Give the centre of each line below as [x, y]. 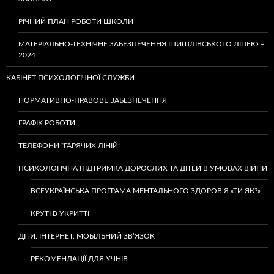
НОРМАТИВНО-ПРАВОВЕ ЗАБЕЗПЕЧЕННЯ [93, 101]
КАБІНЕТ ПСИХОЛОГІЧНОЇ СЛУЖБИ [70, 78]
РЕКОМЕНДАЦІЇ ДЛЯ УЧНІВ [79, 259]
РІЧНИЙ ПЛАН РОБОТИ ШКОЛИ [76, 22]
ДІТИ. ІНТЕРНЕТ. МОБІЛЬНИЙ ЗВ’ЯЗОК [87, 236]
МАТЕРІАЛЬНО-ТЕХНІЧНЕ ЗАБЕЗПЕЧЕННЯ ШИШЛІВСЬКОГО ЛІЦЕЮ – [142, 44]
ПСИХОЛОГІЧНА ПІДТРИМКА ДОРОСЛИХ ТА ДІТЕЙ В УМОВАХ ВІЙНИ [143, 168]
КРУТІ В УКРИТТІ [60, 214]
